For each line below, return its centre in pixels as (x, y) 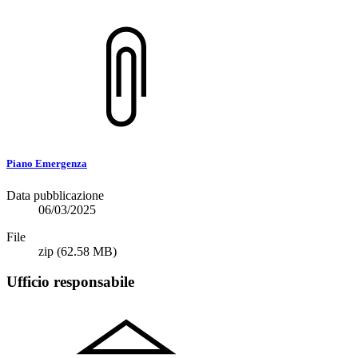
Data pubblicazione (55, 195)
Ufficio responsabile (70, 282)
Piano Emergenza (47, 164)
